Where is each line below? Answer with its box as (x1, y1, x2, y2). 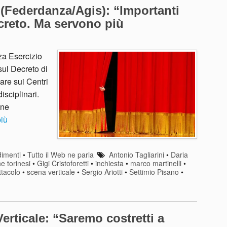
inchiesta (95, 158, 124, 168)
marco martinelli (130, 158, 181, 168)
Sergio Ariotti (82, 166, 123, 177)
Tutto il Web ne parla (27, 149, 94, 160)
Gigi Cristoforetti (37, 158, 89, 168)
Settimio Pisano (129, 166, 179, 177)
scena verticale (27, 166, 75, 177)
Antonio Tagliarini (108, 149, 164, 160)
